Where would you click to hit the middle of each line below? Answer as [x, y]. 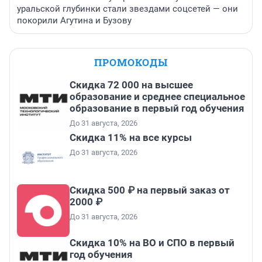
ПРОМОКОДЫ [131, 63]
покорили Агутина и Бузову [74, 21]
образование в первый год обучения [157, 108]
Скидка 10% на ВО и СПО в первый [152, 243]
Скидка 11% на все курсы [131, 138]
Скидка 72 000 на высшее [131, 85]
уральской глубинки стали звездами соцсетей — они [127, 9]
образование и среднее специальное [157, 97]
